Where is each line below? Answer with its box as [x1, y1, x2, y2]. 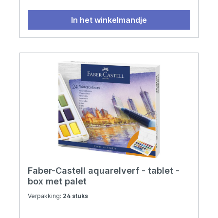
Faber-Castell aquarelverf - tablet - [28, 165, 180, 176]
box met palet [28, 176, 87, 187]
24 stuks [63, 192, 88, 200]
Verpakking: [28, 192, 63, 200]
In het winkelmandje [71, 15, 147, 25]
